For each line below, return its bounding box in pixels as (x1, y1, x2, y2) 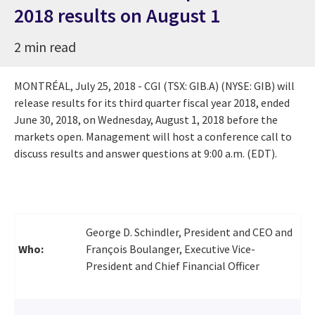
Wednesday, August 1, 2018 (98, 112, 224, 127)
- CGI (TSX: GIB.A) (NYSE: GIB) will (136, 78, 295, 93)
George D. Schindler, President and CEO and (86, 224, 292, 239)
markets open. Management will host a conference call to (14, 129, 292, 143)
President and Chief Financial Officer (86, 258, 259, 273)
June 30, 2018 (14, 112, 78, 127)
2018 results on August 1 (14, 2, 220, 28)
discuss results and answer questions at (14, 146, 204, 160)
